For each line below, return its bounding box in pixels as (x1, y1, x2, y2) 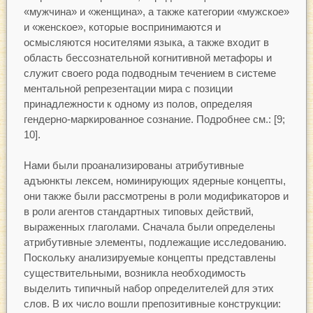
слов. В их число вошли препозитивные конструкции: (23, 298, 281, 310)
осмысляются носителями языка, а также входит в (23, 36, 269, 48)
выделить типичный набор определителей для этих (23, 282, 274, 295)
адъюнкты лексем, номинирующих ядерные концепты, (23, 175, 286, 187)
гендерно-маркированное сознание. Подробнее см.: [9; (23, 112, 285, 125)
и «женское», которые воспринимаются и (23, 20, 221, 33)
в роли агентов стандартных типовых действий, (23, 205, 254, 218)
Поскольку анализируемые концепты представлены (23, 252, 276, 264)
